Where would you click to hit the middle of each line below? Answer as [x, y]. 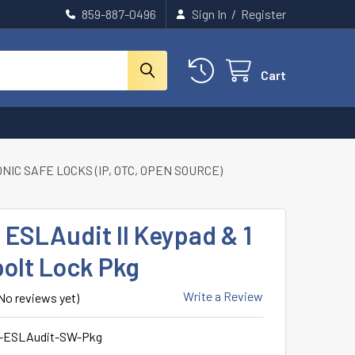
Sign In [209, 14]
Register [263, 14]
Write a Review [223, 296]
